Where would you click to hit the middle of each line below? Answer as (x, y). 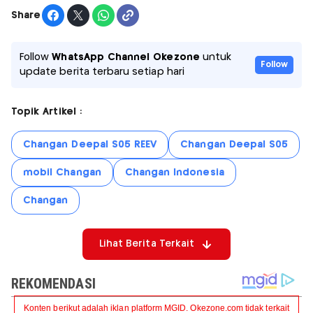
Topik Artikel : (46, 112)
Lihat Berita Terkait (147, 244)
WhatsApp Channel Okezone (126, 58)
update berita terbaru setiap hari (102, 72)
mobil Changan (62, 173)
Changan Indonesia (174, 173)
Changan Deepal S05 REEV (90, 145)
